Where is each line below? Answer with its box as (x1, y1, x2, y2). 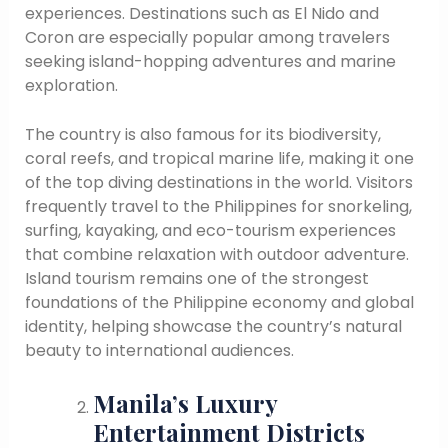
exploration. (24, 73, 118, 97)
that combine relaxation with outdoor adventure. (24, 243, 409, 267)
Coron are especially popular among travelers (24, 25, 390, 49)
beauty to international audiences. (24, 339, 294, 363)
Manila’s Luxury (92, 386, 277, 419)
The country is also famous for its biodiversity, (24, 123, 381, 147)
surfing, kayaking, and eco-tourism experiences (24, 219, 396, 243)
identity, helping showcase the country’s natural (24, 315, 402, 339)
